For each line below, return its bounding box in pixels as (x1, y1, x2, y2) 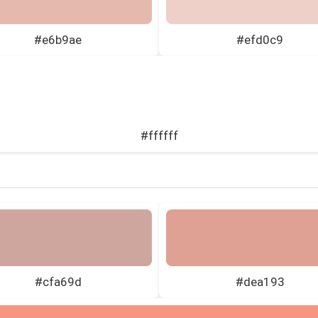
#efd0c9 (236, 32, 284, 47)
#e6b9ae (34, 32, 82, 47)
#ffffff (140, 128, 178, 143)
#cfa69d (34, 274, 82, 289)
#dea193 (235, 274, 285, 289)
